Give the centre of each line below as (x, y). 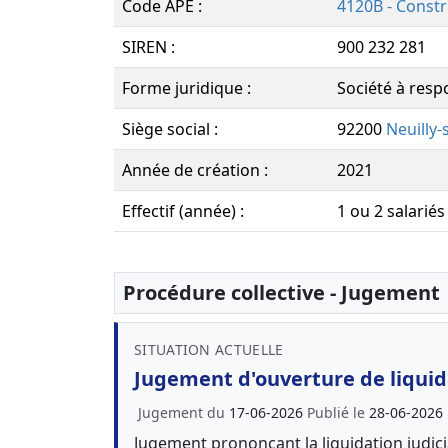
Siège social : (170, 129)
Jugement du (183, 412)
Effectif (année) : (183, 211)
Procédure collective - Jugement (281, 292)
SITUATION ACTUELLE (209, 349)
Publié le (338, 412)
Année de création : (195, 170)
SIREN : (148, 47)
